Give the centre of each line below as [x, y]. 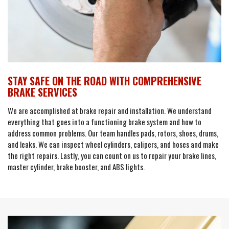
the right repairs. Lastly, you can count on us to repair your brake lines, [112, 155]
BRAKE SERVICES [42, 92]
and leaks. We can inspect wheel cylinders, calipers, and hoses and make [113, 144]
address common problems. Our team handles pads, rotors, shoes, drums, [113, 133]
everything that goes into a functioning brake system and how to [105, 122]
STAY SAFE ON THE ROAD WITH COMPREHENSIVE [105, 81]
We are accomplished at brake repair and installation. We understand [110, 110]
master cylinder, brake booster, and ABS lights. [76, 167]
